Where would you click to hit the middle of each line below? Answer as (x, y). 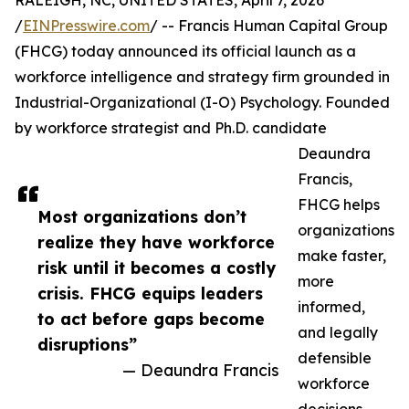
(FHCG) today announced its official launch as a (185, 52)
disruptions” (87, 345)
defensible (335, 358)
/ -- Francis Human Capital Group (269, 26)
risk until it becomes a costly (157, 268)
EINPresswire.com (86, 26)
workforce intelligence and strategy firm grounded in (202, 77)
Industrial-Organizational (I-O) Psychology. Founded (202, 103)
